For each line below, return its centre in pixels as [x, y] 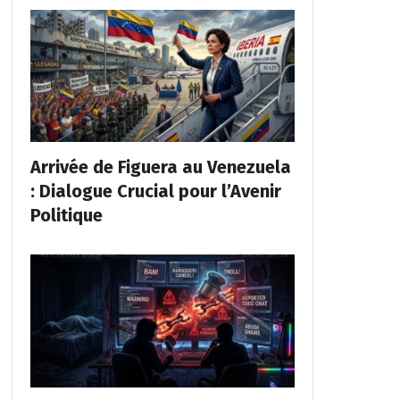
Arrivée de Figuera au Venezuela [160, 167]
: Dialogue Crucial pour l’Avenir [155, 192]
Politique [66, 216]
